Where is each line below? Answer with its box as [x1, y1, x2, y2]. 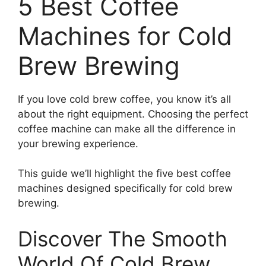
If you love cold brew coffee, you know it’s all [18, 93, 231, 105]
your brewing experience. [18, 137, 138, 150]
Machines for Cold [18, 21, 232, 52]
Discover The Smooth [18, 226, 227, 251]
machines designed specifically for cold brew [18, 182, 233, 195]
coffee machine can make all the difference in [18, 122, 236, 135]
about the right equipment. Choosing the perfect [18, 107, 248, 120]
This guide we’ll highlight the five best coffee [18, 167, 231, 180]
